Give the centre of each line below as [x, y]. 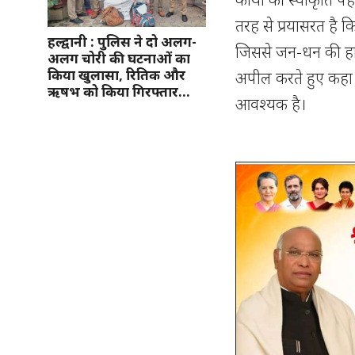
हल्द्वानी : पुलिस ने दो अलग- [122, 41]
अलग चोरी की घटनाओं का [119, 58]
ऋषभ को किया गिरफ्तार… [119, 91]
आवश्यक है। [271, 103]
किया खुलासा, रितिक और [116, 74]
